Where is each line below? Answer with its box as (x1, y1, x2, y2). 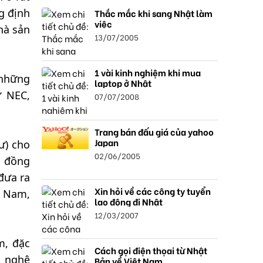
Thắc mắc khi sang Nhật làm (95, 6, 213, 19)
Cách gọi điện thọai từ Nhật (95, 244, 207, 257)
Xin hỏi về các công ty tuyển (95, 184, 211, 197)
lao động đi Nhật (95, 195, 163, 208)
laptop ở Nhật (95, 76, 151, 89)
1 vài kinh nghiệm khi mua (95, 66, 201, 79)
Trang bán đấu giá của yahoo (95, 125, 214, 138)
